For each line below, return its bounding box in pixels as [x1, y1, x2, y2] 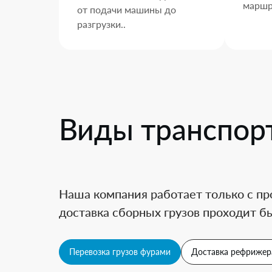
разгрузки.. [77, 18, 126, 30]
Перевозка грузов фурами [69, 246, 171, 257]
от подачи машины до [77, 4, 176, 15]
